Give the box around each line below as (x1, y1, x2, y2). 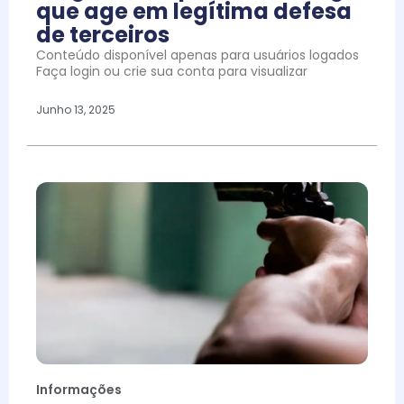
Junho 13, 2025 (36, 101, 115, 117)
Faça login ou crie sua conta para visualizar (36, 62, 308, 81)
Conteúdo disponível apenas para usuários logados (36, 46, 359, 65)
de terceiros (36, 20, 170, 50)
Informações (36, 381, 122, 399)
